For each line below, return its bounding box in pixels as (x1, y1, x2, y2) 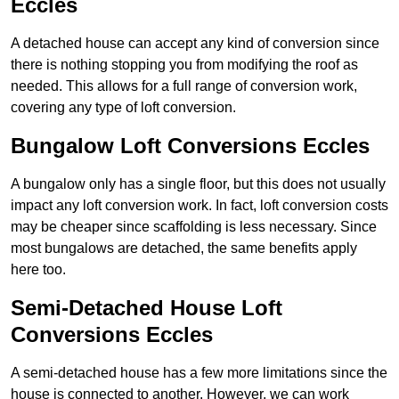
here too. (11, 262, 66, 278)
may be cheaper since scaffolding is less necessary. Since (11, 219, 377, 235)
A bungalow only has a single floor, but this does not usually (11, 176, 386, 192)
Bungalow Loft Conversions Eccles (11, 134, 370, 159)
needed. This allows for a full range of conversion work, (11, 78, 357, 94)
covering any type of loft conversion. (11, 100, 236, 116)
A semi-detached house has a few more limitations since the (11, 365, 387, 381)
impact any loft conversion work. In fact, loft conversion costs (11, 198, 388, 214)
